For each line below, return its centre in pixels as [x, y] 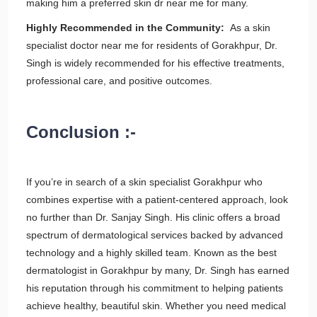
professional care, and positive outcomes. [119, 81]
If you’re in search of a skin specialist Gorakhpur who [144, 182]
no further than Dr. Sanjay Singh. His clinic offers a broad [153, 217]
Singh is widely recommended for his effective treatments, [155, 63]
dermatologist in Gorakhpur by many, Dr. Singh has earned [158, 270]
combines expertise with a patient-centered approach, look [157, 200]
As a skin [247, 28]
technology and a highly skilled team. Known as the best [151, 253]
